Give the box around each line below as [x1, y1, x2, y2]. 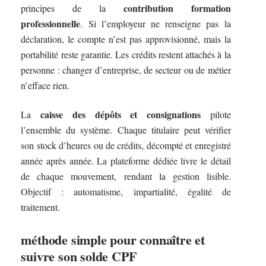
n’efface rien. [21, 79, 70, 92]
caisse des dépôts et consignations [40, 107, 201, 121]
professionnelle [21, 17, 81, 31]
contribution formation [123, 1, 231, 15]
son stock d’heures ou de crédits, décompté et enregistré [21, 138, 231, 151]
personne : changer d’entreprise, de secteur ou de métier [21, 64, 231, 77]
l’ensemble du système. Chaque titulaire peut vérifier [21, 123, 231, 136]
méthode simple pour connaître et [21, 229, 205, 249]
